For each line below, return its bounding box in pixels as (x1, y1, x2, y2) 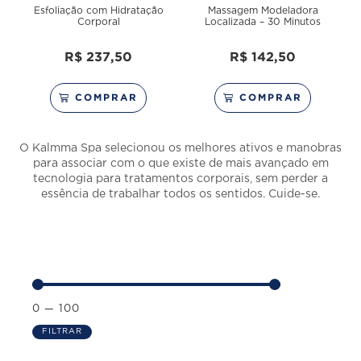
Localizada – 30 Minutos (205, 18, 321, 27)
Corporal (77, 18, 120, 27)
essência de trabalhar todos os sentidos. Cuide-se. (41, 189, 320, 200)
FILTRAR (42, 328, 82, 336)
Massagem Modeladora (207, 6, 318, 16)
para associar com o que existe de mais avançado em (32, 159, 329, 169)
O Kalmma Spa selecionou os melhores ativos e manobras (19, 143, 342, 154)
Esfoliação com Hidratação (33, 6, 164, 16)
